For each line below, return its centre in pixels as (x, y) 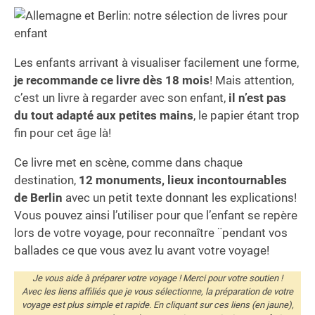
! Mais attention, (252, 81)
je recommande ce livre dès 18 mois (112, 81)
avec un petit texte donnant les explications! (180, 198)
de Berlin (38, 198)
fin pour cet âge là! (63, 133)
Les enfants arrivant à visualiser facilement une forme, (156, 63)
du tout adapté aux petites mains (104, 116)
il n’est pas (257, 98)
